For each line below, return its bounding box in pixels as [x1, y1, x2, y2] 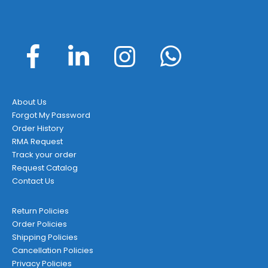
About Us [12, 96, 47, 108]
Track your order [12, 148, 77, 160]
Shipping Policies [12, 231, 78, 243]
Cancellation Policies [12, 244, 93, 256]
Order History [12, 122, 63, 134]
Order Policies [12, 218, 67, 230]
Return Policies [12, 205, 69, 217]
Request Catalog [12, 162, 78, 173]
